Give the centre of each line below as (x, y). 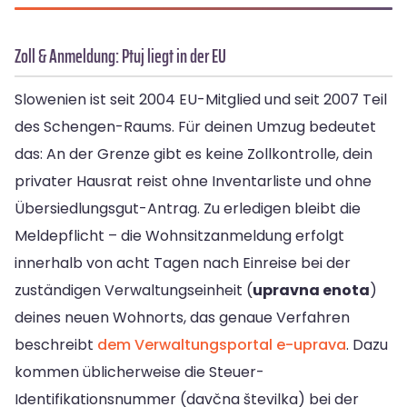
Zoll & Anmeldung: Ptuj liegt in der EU (120, 56)
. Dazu (367, 345)
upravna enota (311, 291)
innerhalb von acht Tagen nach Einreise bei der (183, 263)
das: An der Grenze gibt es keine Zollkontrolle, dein (194, 154)
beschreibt (56, 345)
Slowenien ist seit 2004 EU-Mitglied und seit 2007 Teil (201, 100)
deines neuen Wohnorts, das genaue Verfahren (182, 318)
